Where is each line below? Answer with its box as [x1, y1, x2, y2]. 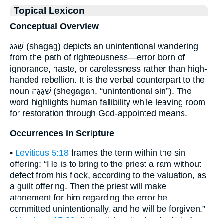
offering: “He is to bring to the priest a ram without [10, 159, 201, 169]
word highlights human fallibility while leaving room [10, 97, 205, 108]
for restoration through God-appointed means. [10, 109, 187, 119]
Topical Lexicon [14, 5, 85, 16]
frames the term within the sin [69, 148, 185, 158]
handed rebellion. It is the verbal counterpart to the [10, 75, 205, 85]
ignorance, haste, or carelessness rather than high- [10, 64, 207, 74]
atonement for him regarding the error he [10, 193, 167, 203]
